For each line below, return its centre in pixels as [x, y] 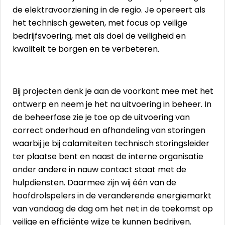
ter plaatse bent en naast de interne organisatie [108, 156]
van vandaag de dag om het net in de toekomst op [113, 209]
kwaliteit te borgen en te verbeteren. [86, 49]
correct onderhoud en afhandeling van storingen [109, 130]
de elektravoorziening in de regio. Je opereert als [109, 10]
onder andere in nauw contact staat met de [99, 170]
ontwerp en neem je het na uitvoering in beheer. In [112, 104]
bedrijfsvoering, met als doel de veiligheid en [99, 36]
